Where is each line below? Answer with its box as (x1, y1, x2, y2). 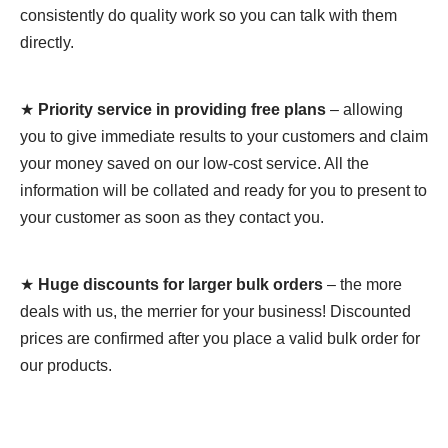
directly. (20, 34, 74, 52)
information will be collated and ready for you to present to (20, 182, 427, 200)
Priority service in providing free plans (38, 101, 326, 119)
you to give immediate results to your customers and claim (20, 128, 428, 146)
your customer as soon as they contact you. (20, 209, 324, 227)
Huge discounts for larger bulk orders (38, 276, 323, 294)
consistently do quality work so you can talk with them (20, 7, 397, 25)
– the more (323, 276, 402, 294)
